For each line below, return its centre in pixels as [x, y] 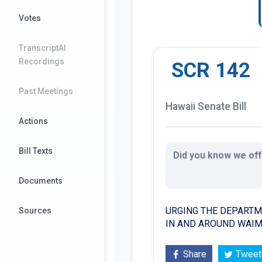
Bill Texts [36, 151]
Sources [35, 211]
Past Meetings [46, 91]
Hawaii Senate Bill [206, 106]
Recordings [42, 61]
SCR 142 [211, 70]
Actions [33, 121]
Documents [41, 181]
